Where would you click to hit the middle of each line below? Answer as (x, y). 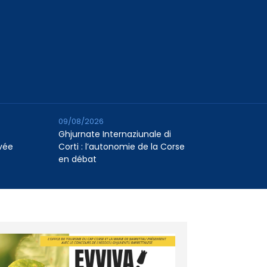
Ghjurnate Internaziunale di (115, 134)
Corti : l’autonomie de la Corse (122, 147)
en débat (78, 159)
